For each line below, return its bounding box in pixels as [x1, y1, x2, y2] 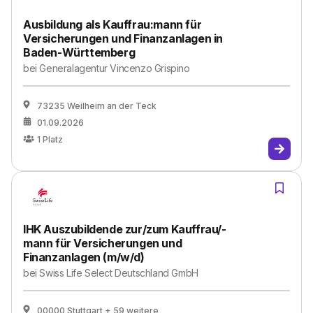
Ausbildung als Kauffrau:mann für [23, 17, 202, 31]
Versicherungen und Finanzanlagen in [23, 31, 224, 45]
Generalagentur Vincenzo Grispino [39, 62, 190, 74]
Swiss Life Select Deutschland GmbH [39, 267, 198, 279]
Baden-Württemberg [23, 45, 136, 59]
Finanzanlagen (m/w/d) [23, 250, 145, 264]
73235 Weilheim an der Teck [37, 101, 156, 111]
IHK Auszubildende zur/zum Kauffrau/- [23, 222, 226, 236]
